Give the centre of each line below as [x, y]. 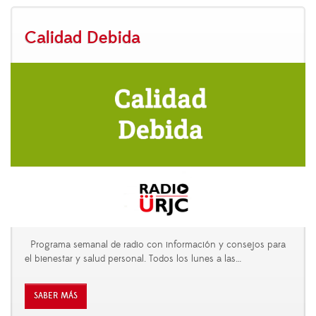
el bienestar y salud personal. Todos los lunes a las [130, 259]
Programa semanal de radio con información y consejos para [155, 244]
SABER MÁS [56, 296]
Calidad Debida [83, 38]
